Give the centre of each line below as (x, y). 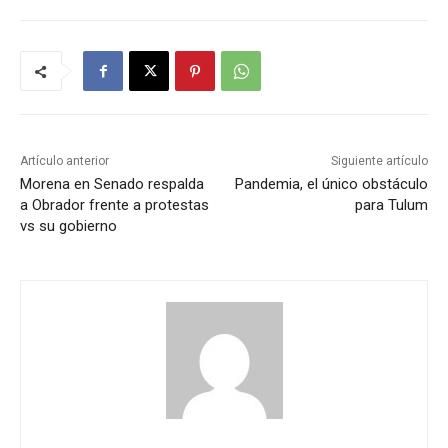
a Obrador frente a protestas (114, 205)
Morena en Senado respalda (112, 184)
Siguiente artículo (379, 161)
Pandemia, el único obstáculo (331, 184)
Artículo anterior (64, 161)
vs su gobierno (68, 226)
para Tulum (391, 205)
